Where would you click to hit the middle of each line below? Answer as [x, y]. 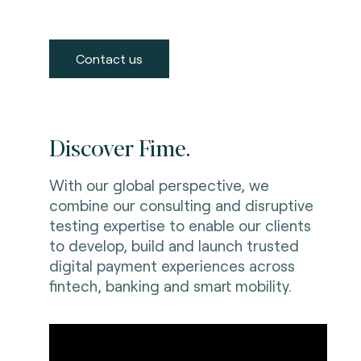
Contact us [109, 58]
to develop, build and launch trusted [174, 245]
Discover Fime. [119, 146]
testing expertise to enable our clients [180, 225]
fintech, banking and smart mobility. [170, 285]
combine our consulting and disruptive [181, 205]
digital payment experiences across [172, 265]
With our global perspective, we [159, 185]
